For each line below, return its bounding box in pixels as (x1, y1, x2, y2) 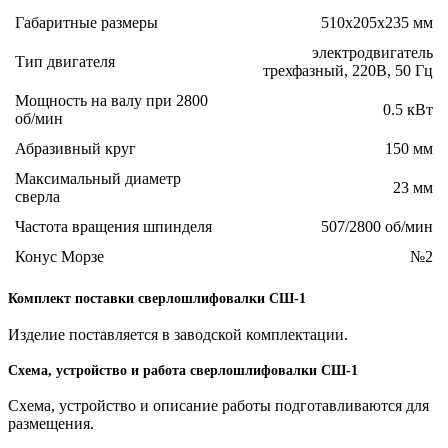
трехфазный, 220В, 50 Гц (263, 61, 433, 79)
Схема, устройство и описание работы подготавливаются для (8, 397, 429, 415)
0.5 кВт (383, 100, 433, 118)
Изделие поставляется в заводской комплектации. (8, 326, 348, 344)
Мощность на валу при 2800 (15, 91, 208, 109)
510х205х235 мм (321, 13, 433, 31)
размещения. (8, 415, 94, 433)
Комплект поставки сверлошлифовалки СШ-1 (8, 291, 306, 307)
